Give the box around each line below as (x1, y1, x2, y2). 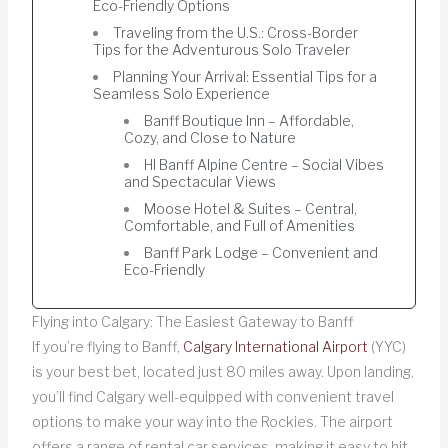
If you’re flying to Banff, (31, 337, 183, 355)
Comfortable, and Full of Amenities (124, 216, 356, 234)
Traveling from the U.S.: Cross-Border (113, 23, 359, 41)
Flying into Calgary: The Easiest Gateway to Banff (31, 312, 353, 330)
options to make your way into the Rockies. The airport (31, 412, 393, 430)
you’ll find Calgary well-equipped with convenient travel (31, 387, 394, 405)
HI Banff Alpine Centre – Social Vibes (144, 155, 385, 173)
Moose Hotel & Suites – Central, (144, 199, 358, 217)
